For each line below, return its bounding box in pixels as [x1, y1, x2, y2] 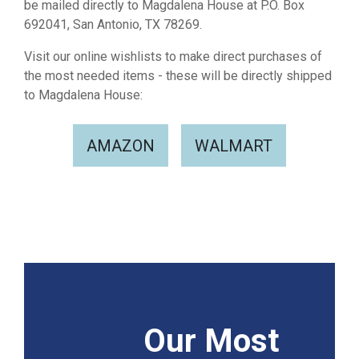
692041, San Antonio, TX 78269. [24, 17, 208, 33]
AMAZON [87, 135, 155, 155]
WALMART [195, 135, 272, 155]
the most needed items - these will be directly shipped [24, 68, 332, 84]
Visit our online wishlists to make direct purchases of [24, 49, 322, 65]
